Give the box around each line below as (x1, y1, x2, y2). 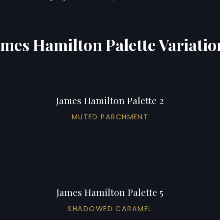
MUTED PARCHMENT (71, 111, 149, 122)
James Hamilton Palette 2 (56, 93, 164, 107)
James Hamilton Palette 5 (56, 185, 164, 198)
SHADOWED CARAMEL (68, 203, 152, 214)
